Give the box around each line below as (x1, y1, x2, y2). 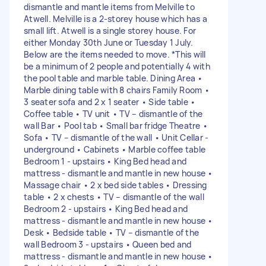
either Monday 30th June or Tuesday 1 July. (24, 36, 194, 48)
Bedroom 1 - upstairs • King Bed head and (24, 155, 186, 167)
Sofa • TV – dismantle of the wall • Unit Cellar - (24, 131, 209, 143)
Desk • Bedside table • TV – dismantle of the (24, 226, 199, 238)
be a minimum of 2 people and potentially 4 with (24, 60, 210, 72)
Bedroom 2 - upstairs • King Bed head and (24, 202, 188, 214)
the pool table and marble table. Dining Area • (24, 72, 203, 84)
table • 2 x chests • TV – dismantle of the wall (24, 191, 204, 202)
